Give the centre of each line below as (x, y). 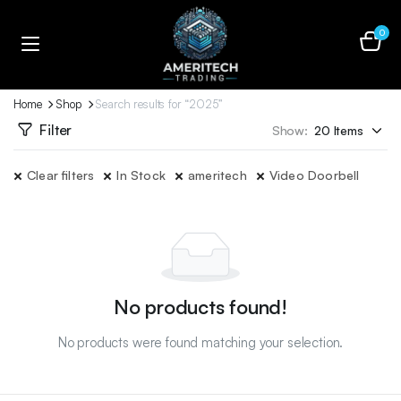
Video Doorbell (314, 175)
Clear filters (61, 175)
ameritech (218, 175)
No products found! (200, 307)
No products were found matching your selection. (200, 342)
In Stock (141, 175)
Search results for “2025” (159, 104)
